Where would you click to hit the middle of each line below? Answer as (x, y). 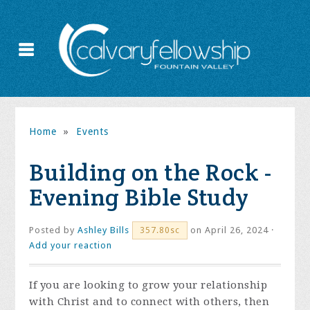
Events (92, 131)
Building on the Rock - (151, 172)
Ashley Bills (104, 230)
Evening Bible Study (139, 197)
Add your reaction (71, 245)
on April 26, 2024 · (231, 230)
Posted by (54, 230)
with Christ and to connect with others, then (149, 302)
